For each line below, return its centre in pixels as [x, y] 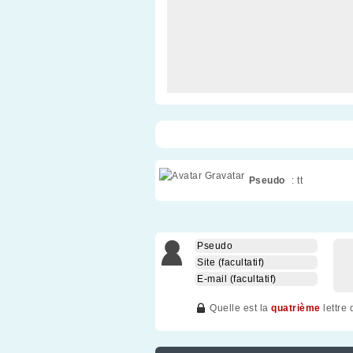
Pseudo [267, 180]
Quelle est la [240, 308]
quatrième [296, 308]
